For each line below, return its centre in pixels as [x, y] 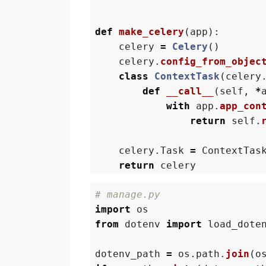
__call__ [190, 91]
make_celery [152, 31]
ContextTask [187, 76]
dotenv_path [128, 254]
